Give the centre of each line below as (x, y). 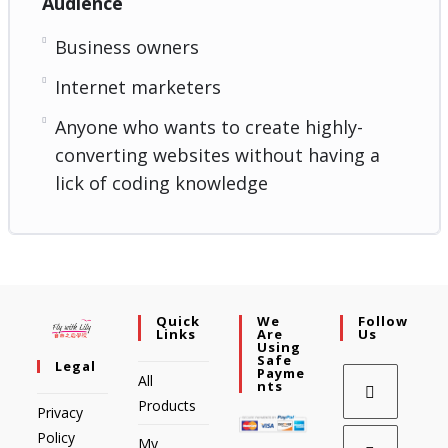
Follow (382, 320)
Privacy (60, 412)
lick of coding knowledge (161, 182)
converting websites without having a (217, 154)
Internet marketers (137, 86)
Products (167, 405)
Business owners (126, 46)
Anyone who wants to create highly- (208, 126)
